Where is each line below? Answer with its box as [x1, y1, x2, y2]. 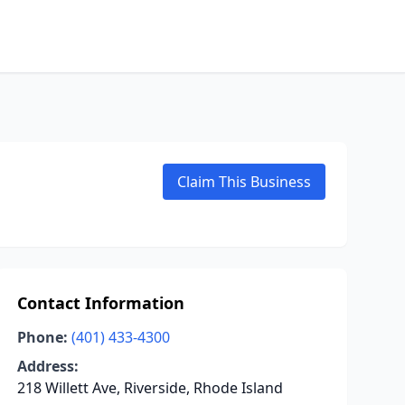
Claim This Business [177, 172, 311, 192]
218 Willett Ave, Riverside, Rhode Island [16, 378, 283, 398]
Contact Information [16, 292, 184, 314]
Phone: [16, 327, 68, 347]
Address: [16, 356, 79, 376]
